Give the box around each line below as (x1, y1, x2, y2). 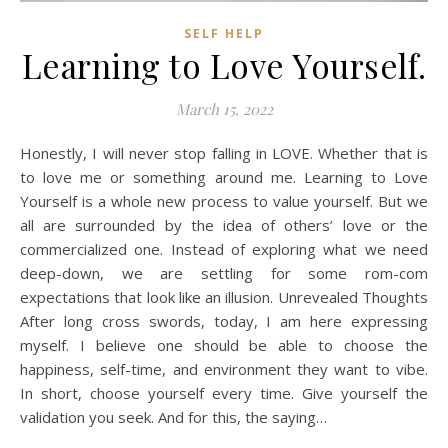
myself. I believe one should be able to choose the (20, 334, 428, 355)
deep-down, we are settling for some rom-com (20, 262, 428, 283)
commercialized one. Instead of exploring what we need (20, 238, 428, 259)
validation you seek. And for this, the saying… (20, 406, 327, 427)
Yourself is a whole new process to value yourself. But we (20, 190, 428, 211)
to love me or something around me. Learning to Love (20, 166, 428, 187)
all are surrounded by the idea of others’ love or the (20, 214, 428, 235)
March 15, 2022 (175, 98, 273, 119)
